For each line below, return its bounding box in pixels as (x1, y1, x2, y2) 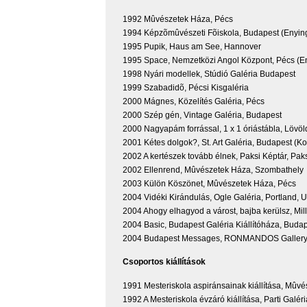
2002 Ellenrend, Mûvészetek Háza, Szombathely (123, 164, 304, 175)
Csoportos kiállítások (123, 257, 206, 267)
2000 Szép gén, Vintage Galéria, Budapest (123, 110, 282, 120)
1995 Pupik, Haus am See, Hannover (123, 41, 261, 51)
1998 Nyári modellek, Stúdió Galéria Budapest (123, 69, 295, 79)
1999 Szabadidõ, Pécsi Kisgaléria (123, 82, 249, 93)
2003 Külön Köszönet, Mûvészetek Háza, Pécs (123, 178, 296, 188)
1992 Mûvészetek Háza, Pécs (123, 14, 233, 24)
